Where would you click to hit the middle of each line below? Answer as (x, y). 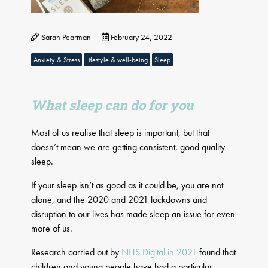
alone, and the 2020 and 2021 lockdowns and (119, 200)
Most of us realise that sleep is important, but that (121, 133)
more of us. (52, 229)
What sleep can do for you (113, 105)
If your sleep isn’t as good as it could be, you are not (127, 185)
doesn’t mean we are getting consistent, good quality (128, 147)
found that (217, 252)
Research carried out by (77, 252)
